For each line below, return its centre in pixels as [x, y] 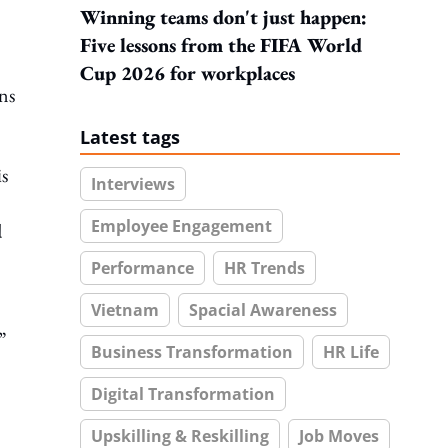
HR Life [351, 352]
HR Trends [264, 268]
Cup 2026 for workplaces [187, 73]
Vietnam [125, 310]
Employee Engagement [181, 226]
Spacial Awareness [263, 310]
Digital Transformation [183, 394]
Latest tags [130, 137]
